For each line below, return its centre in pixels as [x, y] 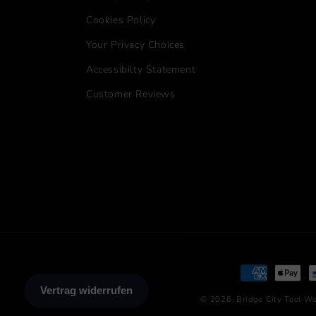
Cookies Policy [121, 20]
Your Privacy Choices [135, 45]
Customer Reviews [131, 94]
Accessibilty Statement [141, 69]
